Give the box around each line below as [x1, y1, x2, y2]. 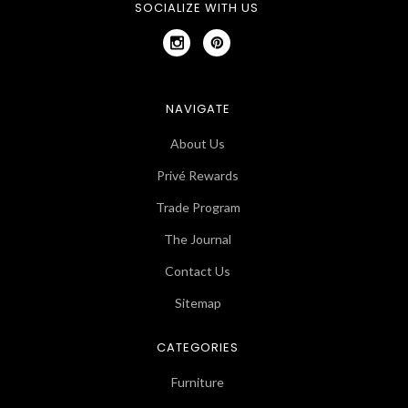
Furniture [171, 374, 225, 390]
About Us [170, 136, 226, 151]
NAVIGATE [165, 100, 230, 117]
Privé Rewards [157, 168, 240, 183]
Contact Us [165, 263, 231, 279]
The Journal [164, 231, 232, 247]
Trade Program [155, 199, 240, 215]
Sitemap [174, 295, 221, 311]
